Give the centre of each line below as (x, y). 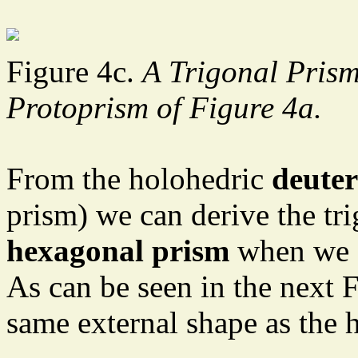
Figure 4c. (74, 72)
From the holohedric (139, 179)
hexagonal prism (118, 251)
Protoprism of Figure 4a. (164, 108)
